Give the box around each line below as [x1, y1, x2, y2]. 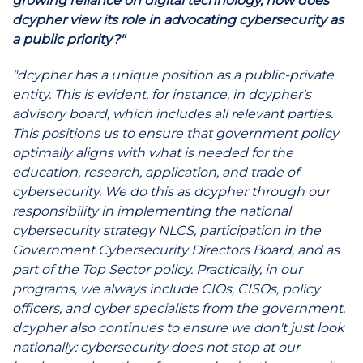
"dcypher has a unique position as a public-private [12, 67, 334, 83]
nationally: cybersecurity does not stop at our [12, 340, 300, 355]
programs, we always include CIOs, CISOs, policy [12, 281, 320, 297]
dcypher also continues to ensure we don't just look [12, 320, 344, 335]
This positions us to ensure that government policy [12, 126, 339, 141]
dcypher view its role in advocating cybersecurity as [12, 12, 344, 28]
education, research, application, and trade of [12, 164, 299, 180]
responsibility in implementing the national [12, 203, 291, 219]
